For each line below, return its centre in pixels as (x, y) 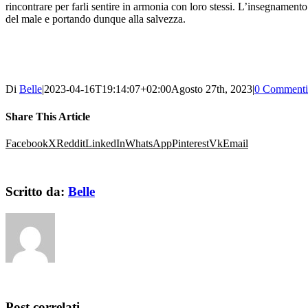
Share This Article (48, 116)
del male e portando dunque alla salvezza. (96, 19)
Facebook (27, 143)
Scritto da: (37, 191)
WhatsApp (148, 143)
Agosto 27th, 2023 (212, 89)
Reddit (71, 143)
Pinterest (190, 143)
